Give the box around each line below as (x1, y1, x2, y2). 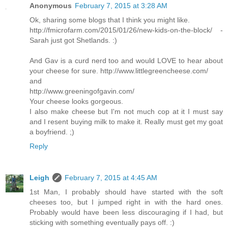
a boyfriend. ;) (30, 128, 74, 136)
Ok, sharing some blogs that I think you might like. (30, 16, 190, 24)
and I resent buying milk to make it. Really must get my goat (30, 118, 223, 126)
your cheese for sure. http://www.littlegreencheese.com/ (30, 67, 208, 75)
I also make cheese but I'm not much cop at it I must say (30, 107, 223, 116)
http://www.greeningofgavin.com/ (30, 87, 134, 96)
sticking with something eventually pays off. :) (30, 218, 175, 227)
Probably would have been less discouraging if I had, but (30, 208, 223, 217)
